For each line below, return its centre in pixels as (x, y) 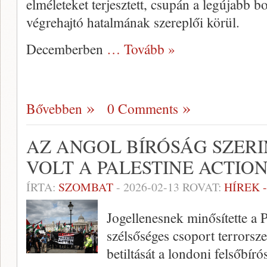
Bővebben (54, 108)
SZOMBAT (86, 187)
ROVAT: (202, 187)
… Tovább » (141, 49)
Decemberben (66, 49)
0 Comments (143, 108)
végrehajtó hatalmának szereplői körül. (133, 22)
